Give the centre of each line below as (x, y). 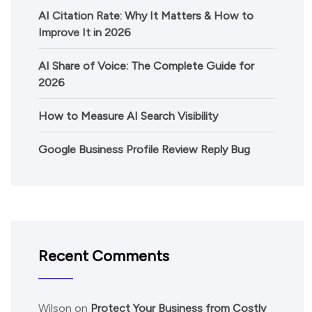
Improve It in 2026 (85, 32)
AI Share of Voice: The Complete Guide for (146, 66)
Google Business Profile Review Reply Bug (144, 149)
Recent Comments (104, 256)
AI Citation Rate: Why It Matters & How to (146, 16)
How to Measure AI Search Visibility (128, 116)
